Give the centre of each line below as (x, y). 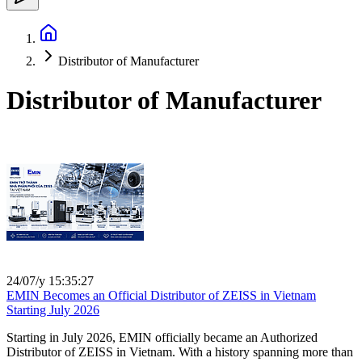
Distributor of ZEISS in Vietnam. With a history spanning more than (180, 351)
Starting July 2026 (53, 309)
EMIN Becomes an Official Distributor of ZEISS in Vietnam (161, 295)
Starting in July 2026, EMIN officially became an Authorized (162, 337)
